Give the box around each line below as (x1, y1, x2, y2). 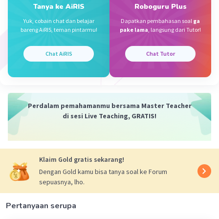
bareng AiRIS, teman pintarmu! (20, 26, 97, 34)
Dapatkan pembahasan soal (121, 17, 193, 25)
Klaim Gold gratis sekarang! (39, 155, 124, 164)
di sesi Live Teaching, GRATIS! (63, 111, 156, 121)
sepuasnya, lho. (39, 177, 85, 187)
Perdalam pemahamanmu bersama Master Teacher (27, 101, 192, 110)
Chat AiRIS (45, 50, 72, 58)
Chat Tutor (146, 50, 175, 58)
